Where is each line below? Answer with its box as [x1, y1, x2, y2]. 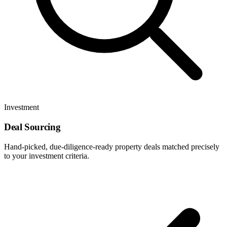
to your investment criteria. [4, 151, 89, 160]
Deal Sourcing [4, 122, 61, 133]
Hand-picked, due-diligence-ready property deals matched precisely [4, 142, 219, 151]
